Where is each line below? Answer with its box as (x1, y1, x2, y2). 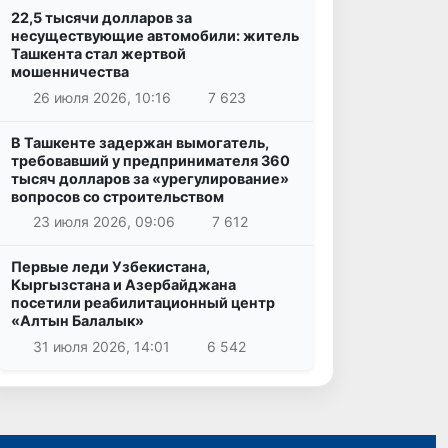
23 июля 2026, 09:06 (32, 213, 175, 231)
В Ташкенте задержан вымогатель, (11, 133, 269, 151)
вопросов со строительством (11, 187, 224, 205)
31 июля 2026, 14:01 (32, 338, 170, 356)
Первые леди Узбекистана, (11, 258, 210, 276)
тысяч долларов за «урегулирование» (11, 169, 289, 187)
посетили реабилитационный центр (11, 294, 275, 312)
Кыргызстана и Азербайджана (11, 276, 236, 294)
